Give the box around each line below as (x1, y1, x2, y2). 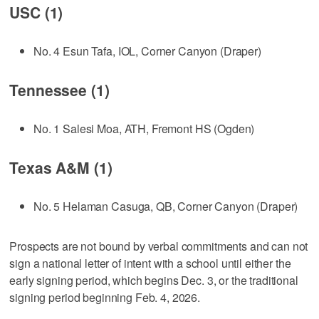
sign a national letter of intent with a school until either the (9, 254, 291, 271)
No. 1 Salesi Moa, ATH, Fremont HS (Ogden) (33, 120, 255, 137)
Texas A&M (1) (9, 156, 113, 178)
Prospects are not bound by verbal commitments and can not (9, 237, 308, 254)
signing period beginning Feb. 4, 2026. (9, 288, 201, 305)
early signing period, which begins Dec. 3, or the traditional (9, 271, 298, 288)
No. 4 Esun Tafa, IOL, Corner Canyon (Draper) (33, 42, 261, 59)
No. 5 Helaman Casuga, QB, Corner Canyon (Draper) (33, 197, 298, 214)
